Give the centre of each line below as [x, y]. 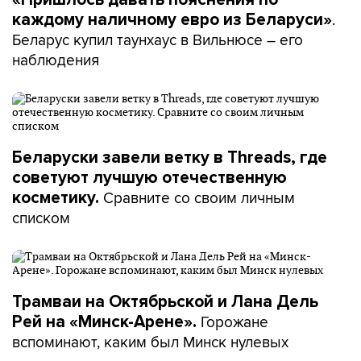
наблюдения [56, 60]
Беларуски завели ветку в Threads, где [170, 158]
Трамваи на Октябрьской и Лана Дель [165, 302]
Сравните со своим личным [199, 197]
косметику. [58, 198]
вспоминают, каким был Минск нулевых [150, 342]
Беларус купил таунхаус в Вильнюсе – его [158, 39]
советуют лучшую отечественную [149, 178]
